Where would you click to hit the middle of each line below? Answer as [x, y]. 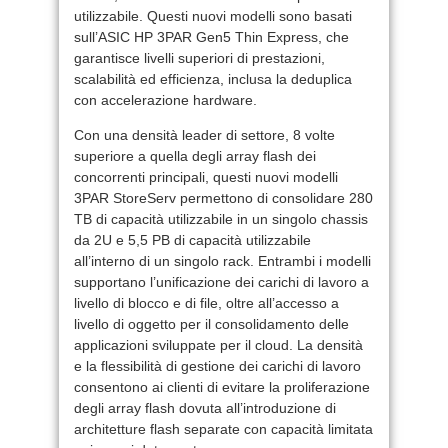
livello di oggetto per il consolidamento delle [211, 323]
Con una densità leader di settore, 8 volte [204, 134]
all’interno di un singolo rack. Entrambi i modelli [222, 260]
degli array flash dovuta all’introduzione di [205, 407]
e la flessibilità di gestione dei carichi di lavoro [217, 365]
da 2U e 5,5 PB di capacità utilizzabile [192, 239]
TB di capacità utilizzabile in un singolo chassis [221, 218]
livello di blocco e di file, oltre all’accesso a [206, 302]
